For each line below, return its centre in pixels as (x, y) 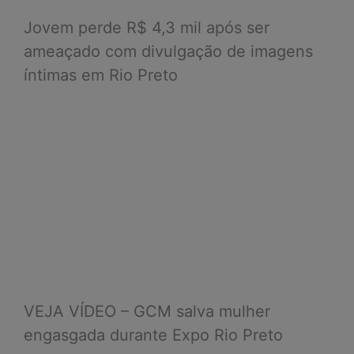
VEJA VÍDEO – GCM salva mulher (147, 311)
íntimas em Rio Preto (101, 75)
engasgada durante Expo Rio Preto (153, 335)
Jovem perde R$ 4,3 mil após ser (147, 27)
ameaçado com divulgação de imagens (168, 51)
